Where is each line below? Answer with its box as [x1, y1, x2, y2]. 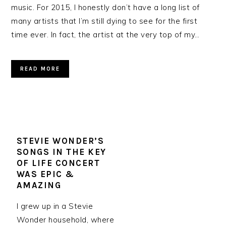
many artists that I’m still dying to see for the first [11, 16, 198, 26]
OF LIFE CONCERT [16, 158, 100, 168]
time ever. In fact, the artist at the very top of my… [11, 30, 200, 39]
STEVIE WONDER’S [16, 136, 104, 146]
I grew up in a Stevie [16, 201, 93, 211]
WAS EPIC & [16, 169, 75, 179]
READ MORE [20, 66, 61, 72]
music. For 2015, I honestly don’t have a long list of [11, 3, 200, 12]
